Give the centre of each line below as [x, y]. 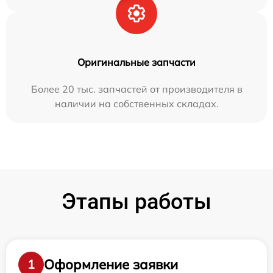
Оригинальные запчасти [136, 62]
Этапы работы [136, 202]
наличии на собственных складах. [136, 104]
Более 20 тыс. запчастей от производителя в [136, 89]
